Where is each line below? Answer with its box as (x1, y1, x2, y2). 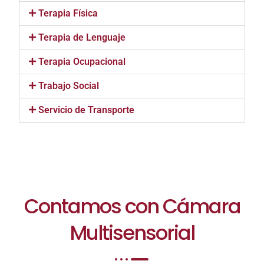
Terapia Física (38, 8, 98, 19)
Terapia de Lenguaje (38, 32, 126, 44)
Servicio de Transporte (38, 104, 135, 116)
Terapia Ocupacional (38, 56, 126, 68)
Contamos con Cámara (24, 192, 240, 221)
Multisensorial (70, 219, 194, 247)
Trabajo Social (38, 80, 100, 92)
